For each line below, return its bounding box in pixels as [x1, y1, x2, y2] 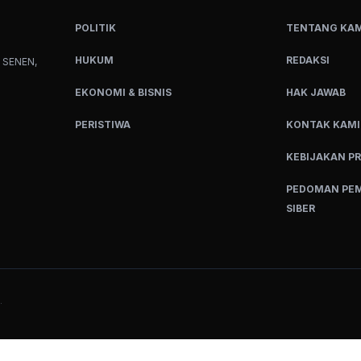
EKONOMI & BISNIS [74, 86, 172, 99]
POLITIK [74, 22, 116, 35]
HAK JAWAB [286, 86, 346, 99]
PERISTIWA [74, 118, 131, 131]
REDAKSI [286, 54, 330, 67]
